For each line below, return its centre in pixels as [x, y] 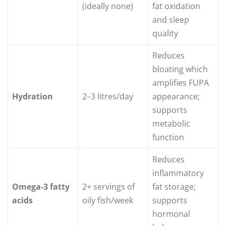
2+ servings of [108, 187]
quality [165, 34]
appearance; [176, 97]
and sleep [171, 20]
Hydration [33, 97]
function [168, 137]
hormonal [171, 214]
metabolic [171, 124]
